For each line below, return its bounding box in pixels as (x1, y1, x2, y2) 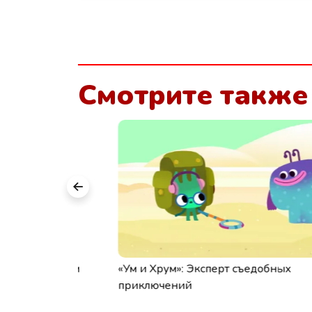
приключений (78, 278, 152, 293)
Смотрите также (78, 77, 308, 114)
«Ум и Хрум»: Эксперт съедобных (78, 261, 251, 276)
